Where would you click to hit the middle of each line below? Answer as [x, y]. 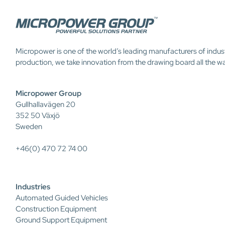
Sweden [29, 127]
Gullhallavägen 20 [45, 104]
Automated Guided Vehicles [62, 198]
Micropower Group [48, 93]
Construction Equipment [56, 209]
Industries [33, 187]
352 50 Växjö [38, 116]
